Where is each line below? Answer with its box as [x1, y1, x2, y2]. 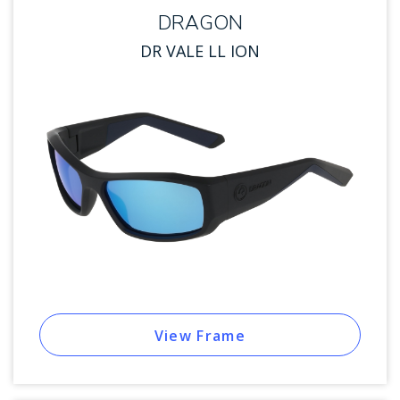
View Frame [154, 326, 246, 346]
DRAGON [157, 10, 243, 37]
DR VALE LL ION [140, 40, 260, 62]
